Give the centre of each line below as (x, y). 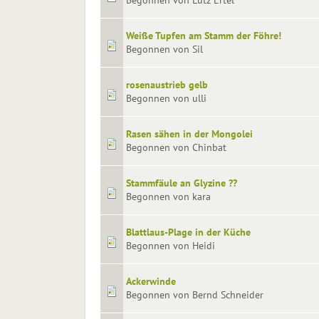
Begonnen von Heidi (170, 246)
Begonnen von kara (168, 197)
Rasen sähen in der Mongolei (189, 134)
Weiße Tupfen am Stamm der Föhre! (203, 36)
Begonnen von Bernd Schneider (194, 295)
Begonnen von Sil (164, 49)
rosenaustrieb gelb (167, 85)
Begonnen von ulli (166, 99)
